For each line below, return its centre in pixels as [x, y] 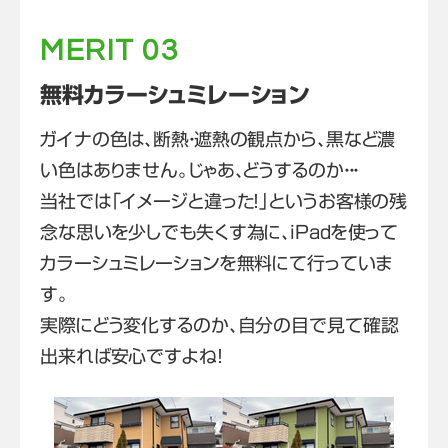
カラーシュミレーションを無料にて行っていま [216, 263]
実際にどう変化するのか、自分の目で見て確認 [219, 325]
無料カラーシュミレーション [174, 95]
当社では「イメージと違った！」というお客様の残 [224, 201]
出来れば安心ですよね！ [131, 356]
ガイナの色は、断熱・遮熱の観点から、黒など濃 [218, 139]
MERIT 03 [109, 51]
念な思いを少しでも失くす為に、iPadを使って [219, 232]
